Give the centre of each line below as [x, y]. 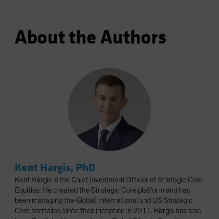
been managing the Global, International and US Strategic [104, 200]
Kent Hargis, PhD [55, 167]
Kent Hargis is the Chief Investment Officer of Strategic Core [109, 180]
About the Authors [90, 37]
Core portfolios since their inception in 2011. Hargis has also [108, 210]
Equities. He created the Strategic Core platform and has [102, 190]
